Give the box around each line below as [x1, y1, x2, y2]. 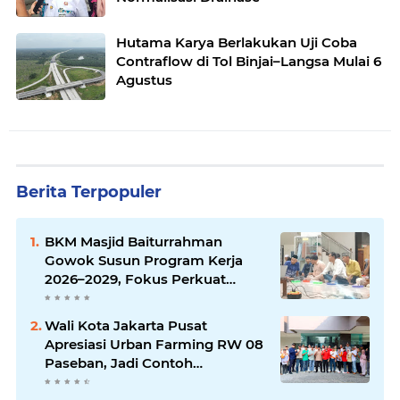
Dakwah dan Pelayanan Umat [45, 288, 248, 306]
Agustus [116, 71, 172, 88]
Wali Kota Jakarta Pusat [45, 316, 207, 334]
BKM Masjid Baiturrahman [45, 232, 222, 250]
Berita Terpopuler [16, 181, 162, 202]
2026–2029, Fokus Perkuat [45, 270, 226, 287]
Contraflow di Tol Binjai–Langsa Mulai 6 [116, 52, 381, 70]
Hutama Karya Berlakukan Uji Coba [116, 33, 357, 51]
